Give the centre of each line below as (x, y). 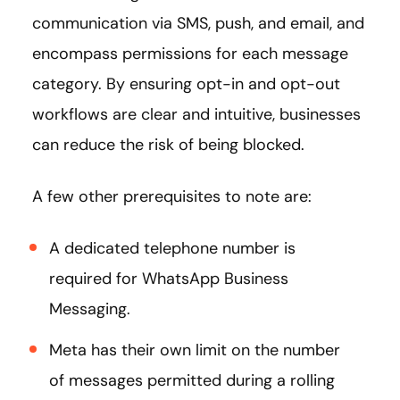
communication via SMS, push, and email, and (198, 23)
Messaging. (94, 308)
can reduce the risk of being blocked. (168, 144)
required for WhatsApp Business (169, 278)
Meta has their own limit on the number (195, 350)
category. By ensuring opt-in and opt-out (186, 83)
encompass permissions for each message (190, 53)
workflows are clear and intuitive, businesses (196, 114)
